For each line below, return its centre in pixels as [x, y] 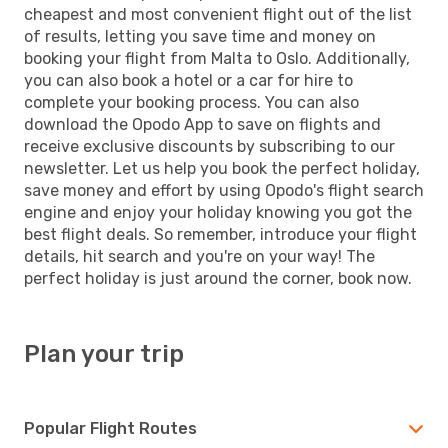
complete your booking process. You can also [191, 102]
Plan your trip [104, 353]
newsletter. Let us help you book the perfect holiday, [222, 168]
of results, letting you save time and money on [200, 36]
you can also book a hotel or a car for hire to [188, 80]
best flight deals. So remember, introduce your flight [220, 234]
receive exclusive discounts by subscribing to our [209, 146]
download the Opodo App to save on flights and [202, 124]
